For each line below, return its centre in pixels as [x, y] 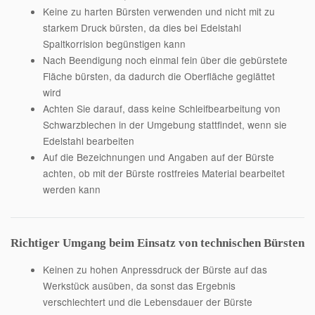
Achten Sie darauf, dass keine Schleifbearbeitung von [161, 109]
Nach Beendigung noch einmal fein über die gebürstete [165, 60]
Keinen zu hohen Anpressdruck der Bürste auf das [155, 269]
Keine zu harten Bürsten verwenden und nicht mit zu [159, 12]
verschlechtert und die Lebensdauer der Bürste [147, 301]
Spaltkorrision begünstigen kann [114, 44]
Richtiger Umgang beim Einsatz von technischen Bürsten [157, 243]
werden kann [71, 189]
